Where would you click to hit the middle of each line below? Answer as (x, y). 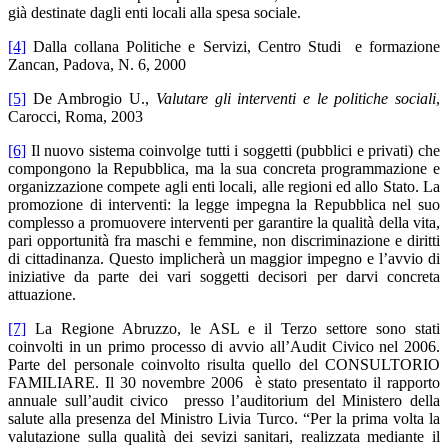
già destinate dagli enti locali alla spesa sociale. (154, 13)
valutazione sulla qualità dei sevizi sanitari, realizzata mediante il (224, 437)
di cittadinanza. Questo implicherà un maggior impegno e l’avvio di (224, 259)
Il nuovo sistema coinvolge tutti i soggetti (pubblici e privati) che (233, 151)
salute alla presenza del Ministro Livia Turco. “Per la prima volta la (224, 419)
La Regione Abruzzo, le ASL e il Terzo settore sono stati (233, 329)
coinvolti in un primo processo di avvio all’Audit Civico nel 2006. (224, 347)
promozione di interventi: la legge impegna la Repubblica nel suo (224, 205)
